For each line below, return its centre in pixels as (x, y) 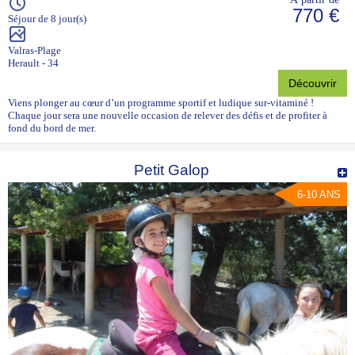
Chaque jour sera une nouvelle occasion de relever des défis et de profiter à (168, 116)
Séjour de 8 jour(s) (47, 19)
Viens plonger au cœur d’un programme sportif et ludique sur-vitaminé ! (162, 103)
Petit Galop (172, 170)
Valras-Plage (34, 51)
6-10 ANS (319, 195)
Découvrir (313, 84)
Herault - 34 (33, 63)
